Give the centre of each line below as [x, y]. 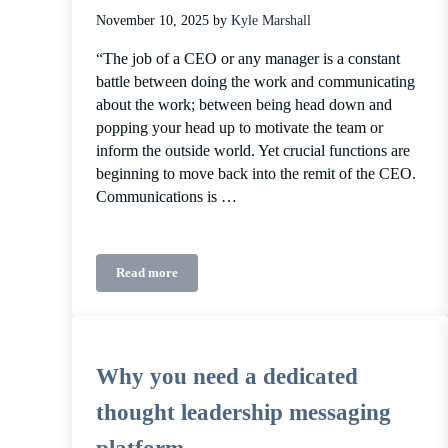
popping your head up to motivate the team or [239, 127]
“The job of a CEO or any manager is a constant [248, 58]
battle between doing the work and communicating [255, 81]
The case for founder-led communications [262, 278]
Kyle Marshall [271, 19]
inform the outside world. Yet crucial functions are [253, 150]
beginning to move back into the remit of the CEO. [256, 173]
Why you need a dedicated [227, 376]
